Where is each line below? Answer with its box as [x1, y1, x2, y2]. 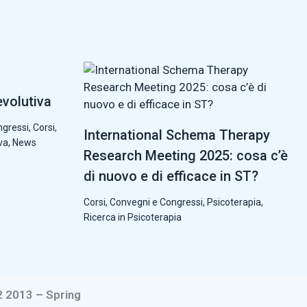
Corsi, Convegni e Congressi [84, 196, 204, 208]
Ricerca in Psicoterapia [84, 211, 182, 223]
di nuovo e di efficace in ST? [84, 167, 259, 184]
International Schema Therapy [84, 126, 271, 143]
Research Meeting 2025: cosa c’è [84, 147, 288, 164]
